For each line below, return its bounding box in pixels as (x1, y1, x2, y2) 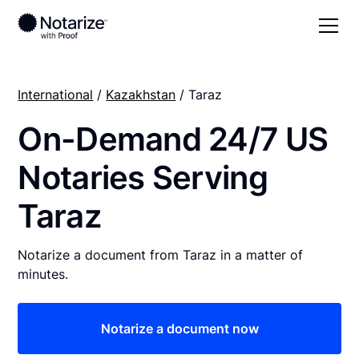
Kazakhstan (106, 86, 176, 103)
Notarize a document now (100, 320, 259, 337)
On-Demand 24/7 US (18, 119, 329, 159)
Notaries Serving (18, 157, 268, 197)
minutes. (18, 265, 69, 282)
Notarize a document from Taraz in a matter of (18, 246, 304, 263)
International (18, 86, 94, 103)
